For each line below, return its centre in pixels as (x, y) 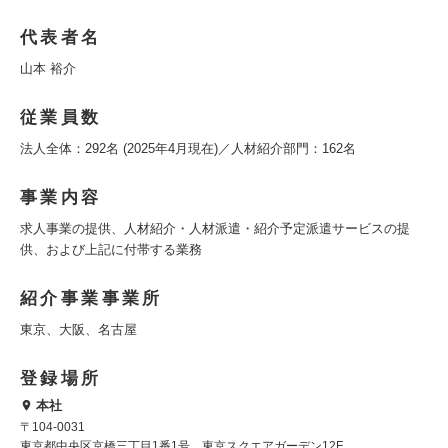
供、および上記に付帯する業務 (111, 250)
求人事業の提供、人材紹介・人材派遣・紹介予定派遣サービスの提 (215, 229)
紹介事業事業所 (91, 299)
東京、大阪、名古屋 (78, 330)
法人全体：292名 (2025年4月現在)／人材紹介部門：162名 (188, 149)
